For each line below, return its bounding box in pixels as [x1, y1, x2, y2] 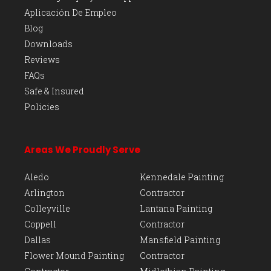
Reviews [24, 54, 60, 65]
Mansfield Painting [140, 234, 220, 246]
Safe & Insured [24, 85, 84, 97]
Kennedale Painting [140, 171, 224, 183]
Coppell [24, 218, 56, 230]
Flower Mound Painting [24, 250, 124, 261]
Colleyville [24, 203, 70, 214]
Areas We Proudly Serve [24, 143, 140, 156]
